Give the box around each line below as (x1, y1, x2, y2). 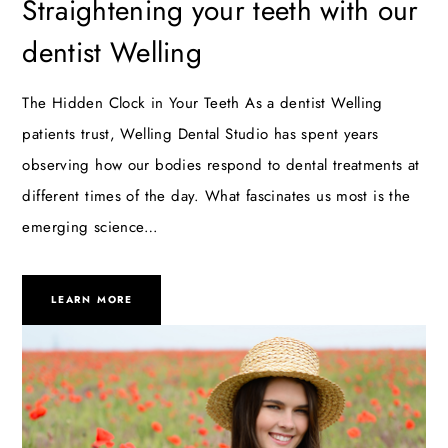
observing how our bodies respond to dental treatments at (22, 153, 420, 176)
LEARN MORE (50, 292, 134, 308)
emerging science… (22, 215, 159, 238)
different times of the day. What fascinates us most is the (22, 184, 411, 207)
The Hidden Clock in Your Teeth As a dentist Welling (22, 91, 383, 114)
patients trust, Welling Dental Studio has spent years (22, 122, 379, 145)
